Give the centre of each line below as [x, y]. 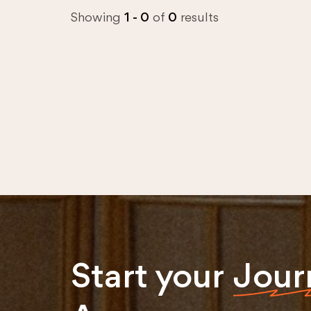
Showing [98, 18]
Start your [152, 278]
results [198, 18]
